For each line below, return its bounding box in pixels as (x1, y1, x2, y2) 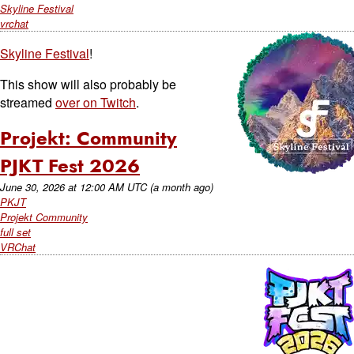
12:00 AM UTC (80, 179, 147, 194)
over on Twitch (55, 93, 136, 111)
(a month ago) (150, 179, 213, 194)
